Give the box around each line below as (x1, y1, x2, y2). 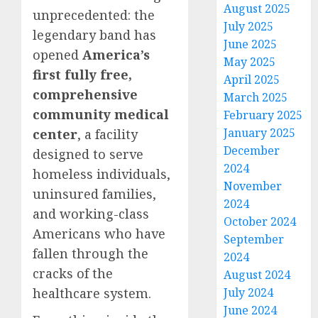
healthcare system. (33, 285, 151, 302)
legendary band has (33, 26, 156, 43)
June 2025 (224, 36, 278, 52)
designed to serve (33, 146, 143, 163)
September (224, 231, 285, 247)
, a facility (77, 126, 138, 143)
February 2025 (224, 107, 303, 123)
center (33, 126, 77, 143)
